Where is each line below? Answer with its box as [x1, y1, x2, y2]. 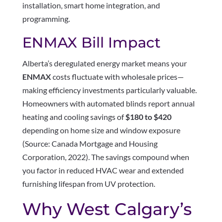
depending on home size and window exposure [22, 125, 180, 135]
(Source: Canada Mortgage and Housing [22, 139, 158, 149]
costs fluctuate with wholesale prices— [51, 72, 184, 82]
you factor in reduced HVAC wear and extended [22, 166, 184, 175]
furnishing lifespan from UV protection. [22, 179, 155, 189]
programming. [22, 14, 70, 24]
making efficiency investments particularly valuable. [22, 85, 197, 95]
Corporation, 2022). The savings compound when [22, 152, 189, 162]
